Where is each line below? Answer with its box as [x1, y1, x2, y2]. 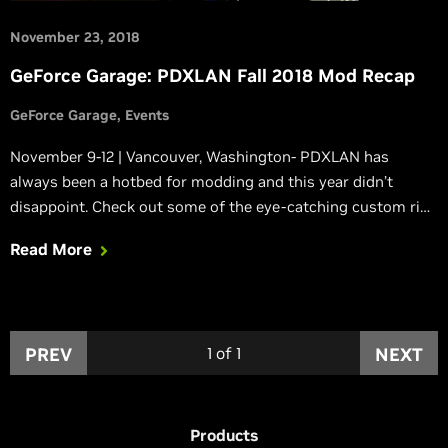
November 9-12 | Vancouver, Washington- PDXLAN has [10, 146, 389, 166]
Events [125, 105, 169, 124]
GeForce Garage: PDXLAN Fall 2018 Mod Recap [10, 63, 415, 87]
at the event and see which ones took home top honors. [10, 221, 401, 241]
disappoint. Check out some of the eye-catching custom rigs [10, 196, 92, 216]
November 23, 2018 [10, 27, 140, 46]
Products [190, 424, 258, 445]
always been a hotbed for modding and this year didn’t [10, 171, 393, 191]
